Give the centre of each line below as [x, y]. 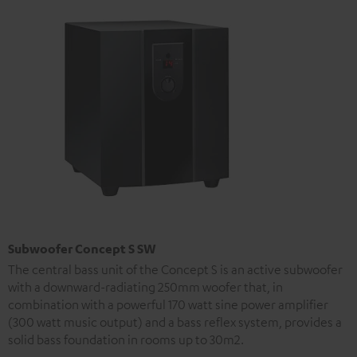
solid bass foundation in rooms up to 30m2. [126, 339]
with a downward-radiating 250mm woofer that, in [145, 287]
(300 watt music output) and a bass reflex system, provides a [175, 322]
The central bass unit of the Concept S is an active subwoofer [175, 269]
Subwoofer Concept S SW [82, 249]
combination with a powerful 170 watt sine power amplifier [168, 304]
